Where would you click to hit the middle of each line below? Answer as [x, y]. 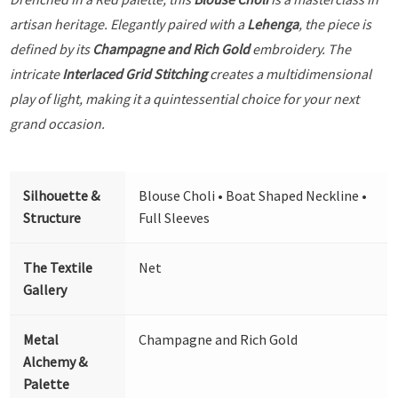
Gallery [45, 289]
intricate [36, 73]
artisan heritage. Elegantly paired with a [129, 24]
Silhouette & [62, 195]
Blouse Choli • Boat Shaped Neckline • [253, 195]
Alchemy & [56, 361]
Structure [52, 217]
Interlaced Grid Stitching [135, 73]
